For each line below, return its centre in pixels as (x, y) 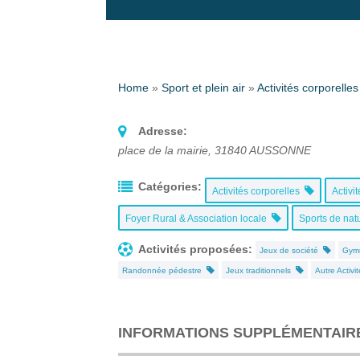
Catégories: (170, 186)
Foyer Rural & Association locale (198, 218)
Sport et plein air (203, 87)
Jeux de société (291, 250)
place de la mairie (163, 150)
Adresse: (163, 131)
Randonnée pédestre (164, 270)
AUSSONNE (279, 150)
